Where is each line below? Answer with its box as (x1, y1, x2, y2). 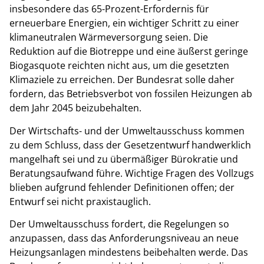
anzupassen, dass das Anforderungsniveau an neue (9, 232, 239, 245)
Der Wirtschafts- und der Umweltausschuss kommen (9, 124, 245, 137)
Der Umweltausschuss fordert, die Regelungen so (9, 217, 229, 231)
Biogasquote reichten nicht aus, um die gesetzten (9, 59, 229, 72)
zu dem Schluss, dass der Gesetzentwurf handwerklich (9, 138, 251, 151)
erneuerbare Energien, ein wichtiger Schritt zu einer (9, 16, 239, 30)
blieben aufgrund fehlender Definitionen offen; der (9, 180, 235, 194)
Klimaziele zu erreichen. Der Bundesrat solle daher (9, 73, 235, 87)
